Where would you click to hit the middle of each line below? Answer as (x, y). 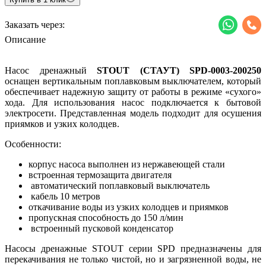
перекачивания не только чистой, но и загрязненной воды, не (133, 259)
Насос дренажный (51, 70)
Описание (25, 39)
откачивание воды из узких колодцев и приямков (129, 207)
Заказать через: (35, 24)
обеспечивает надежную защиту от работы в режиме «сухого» (133, 91)
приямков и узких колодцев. (62, 123)
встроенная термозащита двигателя (100, 175)
